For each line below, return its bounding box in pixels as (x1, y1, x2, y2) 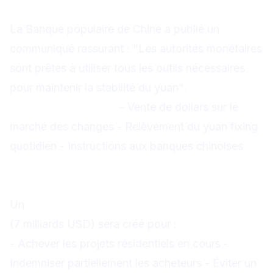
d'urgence (10, 176, 80, 194)
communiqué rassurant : (10, 42, 133, 55)
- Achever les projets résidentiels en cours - (10, 237, 229, 250)
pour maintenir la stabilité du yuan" (10, 81, 184, 94)
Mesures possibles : (10, 101, 116, 113)
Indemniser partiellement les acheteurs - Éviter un (10, 257, 257, 269)
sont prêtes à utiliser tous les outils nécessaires (10, 62, 245, 74)
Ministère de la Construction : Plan (10, 157, 239, 174)
